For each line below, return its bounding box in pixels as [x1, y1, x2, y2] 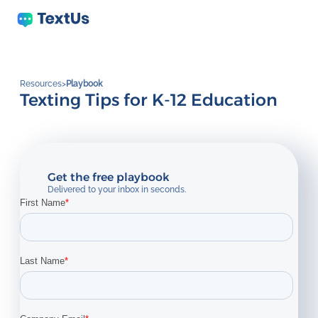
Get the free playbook [47, 170, 170, 184]
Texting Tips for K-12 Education [19, 89, 278, 111]
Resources [19, 79, 62, 89]
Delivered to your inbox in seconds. [47, 184, 186, 194]
